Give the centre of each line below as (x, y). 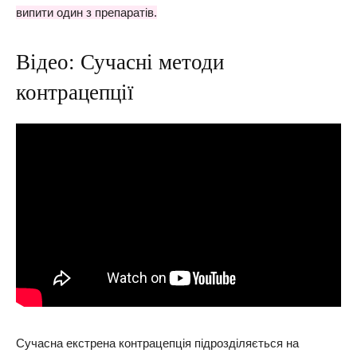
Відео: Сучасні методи (120, 62)
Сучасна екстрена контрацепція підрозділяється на (157, 343)
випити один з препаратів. (86, 12)
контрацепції (75, 92)
